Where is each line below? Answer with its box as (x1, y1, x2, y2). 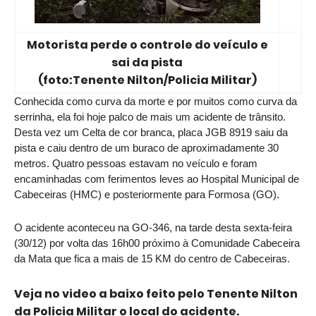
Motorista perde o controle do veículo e (26, 37, 268, 53)
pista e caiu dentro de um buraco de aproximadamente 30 (14, 142, 279, 154)
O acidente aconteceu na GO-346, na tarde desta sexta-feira (14, 222, 292, 233)
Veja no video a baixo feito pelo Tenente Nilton (14, 286, 298, 302)
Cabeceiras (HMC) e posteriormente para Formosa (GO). (14, 189, 279, 200)
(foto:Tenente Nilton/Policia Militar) (37, 72, 257, 88)
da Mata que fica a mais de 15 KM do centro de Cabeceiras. (14, 253, 290, 265)
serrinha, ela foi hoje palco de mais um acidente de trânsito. (14, 111, 286, 123)
